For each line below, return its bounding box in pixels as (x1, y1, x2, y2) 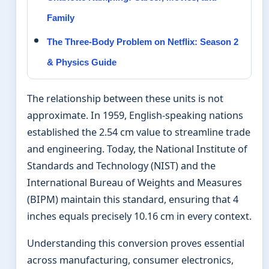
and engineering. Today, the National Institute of (27, 142, 247, 156)
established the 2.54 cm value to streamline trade (27, 125, 250, 139)
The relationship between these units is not (27, 92, 223, 106)
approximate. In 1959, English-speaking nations (27, 109, 243, 122)
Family (47, 13, 74, 23)
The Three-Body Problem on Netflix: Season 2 (47, 37, 238, 47)
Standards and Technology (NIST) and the (27, 159, 216, 173)
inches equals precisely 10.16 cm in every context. (27, 210, 252, 223)
